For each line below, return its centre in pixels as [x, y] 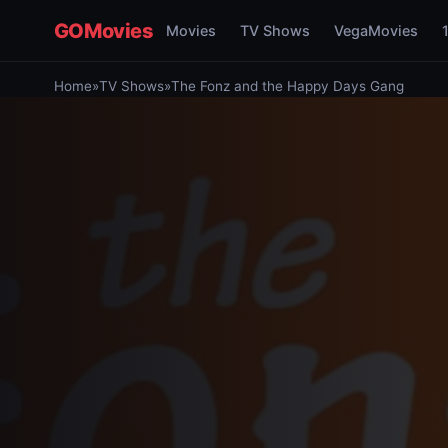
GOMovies [103, 30]
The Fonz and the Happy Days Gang [287, 86]
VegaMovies [375, 30]
